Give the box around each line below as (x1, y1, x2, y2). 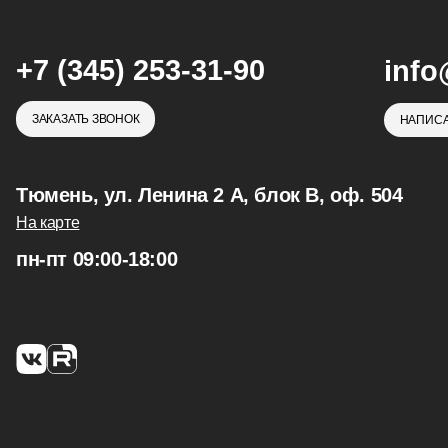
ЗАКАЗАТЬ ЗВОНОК (31, 112, 140, 127)
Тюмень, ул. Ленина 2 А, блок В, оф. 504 (16, 183, 403, 206)
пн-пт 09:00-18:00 (16, 247, 178, 270)
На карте (16, 213, 80, 231)
